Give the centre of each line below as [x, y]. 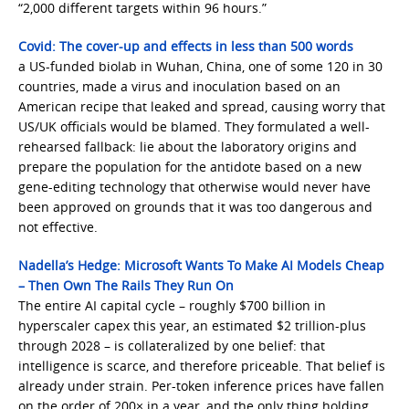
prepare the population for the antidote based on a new [190, 167]
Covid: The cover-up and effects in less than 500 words [186, 46]
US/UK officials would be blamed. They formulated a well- [194, 126]
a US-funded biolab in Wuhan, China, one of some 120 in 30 [200, 66]
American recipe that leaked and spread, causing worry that [202, 106]
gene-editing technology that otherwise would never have [194, 187]
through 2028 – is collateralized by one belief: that [172, 346]
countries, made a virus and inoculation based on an [179, 86]
